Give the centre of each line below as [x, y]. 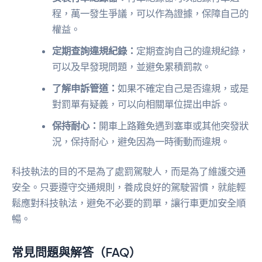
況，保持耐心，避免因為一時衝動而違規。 [141, 141]
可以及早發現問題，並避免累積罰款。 [132, 66]
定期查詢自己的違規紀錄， [193, 51]
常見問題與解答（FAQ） [76, 252]
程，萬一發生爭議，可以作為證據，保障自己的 [151, 13]
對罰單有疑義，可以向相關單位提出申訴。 [141, 104]
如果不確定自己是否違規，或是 [183, 88]
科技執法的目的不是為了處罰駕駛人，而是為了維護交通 [129, 172]
